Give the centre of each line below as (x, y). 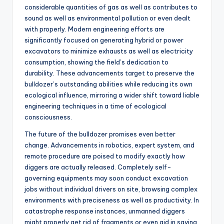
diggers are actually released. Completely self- (98, 167)
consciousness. (48, 117)
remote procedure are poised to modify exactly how (105, 156)
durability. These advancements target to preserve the (109, 73)
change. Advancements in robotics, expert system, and (109, 145)
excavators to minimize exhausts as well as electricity (109, 51)
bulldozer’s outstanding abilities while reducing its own (108, 84)
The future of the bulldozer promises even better (100, 134)
